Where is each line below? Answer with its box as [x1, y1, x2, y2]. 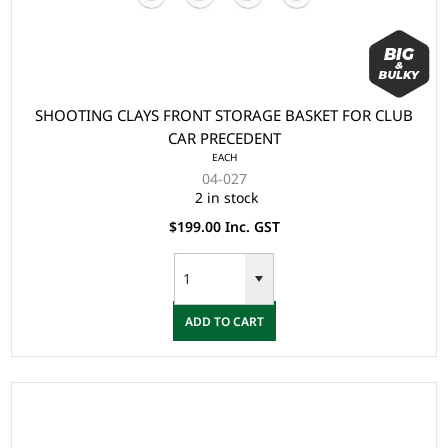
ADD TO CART [184, 312, 264, 330]
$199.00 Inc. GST [168, 217, 280, 237]
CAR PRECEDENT [167, 128, 281, 149]
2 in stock [195, 188, 258, 208]
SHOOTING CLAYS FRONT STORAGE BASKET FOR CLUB [35, 105, 413, 126]
